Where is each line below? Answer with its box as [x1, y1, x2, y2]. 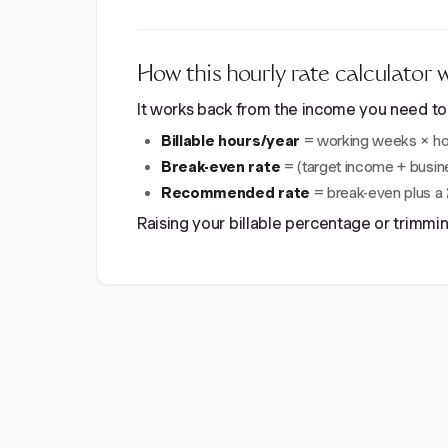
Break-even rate [161, 158, 281, 176]
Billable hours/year [161, 132, 300, 150]
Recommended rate [161, 184, 310, 202]
